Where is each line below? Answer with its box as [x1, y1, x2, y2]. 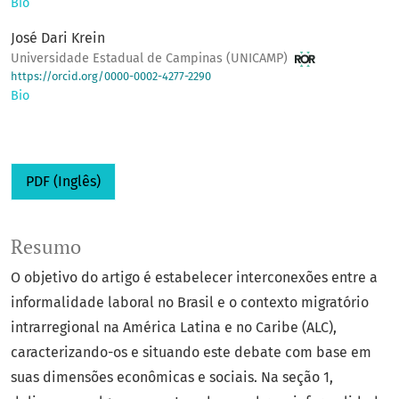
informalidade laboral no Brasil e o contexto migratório [11, 294, 369, 312]
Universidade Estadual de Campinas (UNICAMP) [11, 51, 291, 67]
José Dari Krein [11, 29, 105, 47]
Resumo [11, 234, 81, 260]
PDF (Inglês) [26, 173, 101, 191]
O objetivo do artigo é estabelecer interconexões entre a [11, 269, 378, 287]
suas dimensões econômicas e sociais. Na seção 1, [11, 369, 333, 387]
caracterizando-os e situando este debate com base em [11, 344, 371, 362]
